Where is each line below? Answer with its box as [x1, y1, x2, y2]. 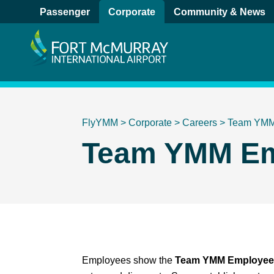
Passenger [40, 7, 90, 17]
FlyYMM [82, 117, 119, 128]
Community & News [174, 7, 265, 17]
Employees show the [82, 255, 176, 265]
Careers [182, 117, 218, 128]
